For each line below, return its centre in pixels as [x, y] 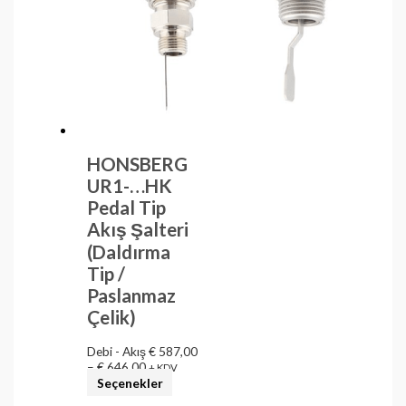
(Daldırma [129, 252]
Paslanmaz [132, 296]
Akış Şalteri [138, 230]
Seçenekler [130, 382]
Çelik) [112, 318]
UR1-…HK [130, 186]
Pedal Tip [127, 208]
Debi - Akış [118, 352]
